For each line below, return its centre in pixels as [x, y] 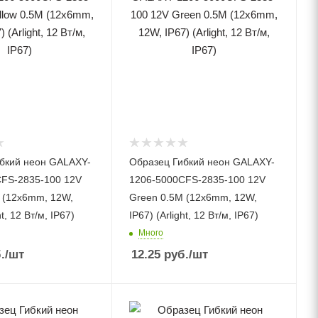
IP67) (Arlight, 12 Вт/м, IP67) [194, 215]
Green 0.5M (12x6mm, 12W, [193, 197]
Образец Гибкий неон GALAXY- [202, 162]
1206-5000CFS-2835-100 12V [198, 180]
